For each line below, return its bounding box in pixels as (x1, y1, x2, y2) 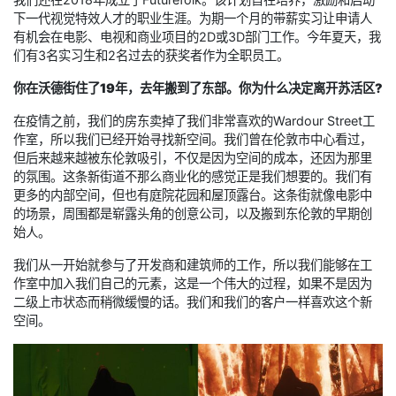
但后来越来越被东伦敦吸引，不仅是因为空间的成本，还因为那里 (13, 150, 372, 166)
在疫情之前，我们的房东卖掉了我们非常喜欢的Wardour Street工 (13, 113, 375, 129)
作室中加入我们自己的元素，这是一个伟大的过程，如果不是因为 (13, 276, 372, 292)
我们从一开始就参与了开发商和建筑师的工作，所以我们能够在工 (13, 257, 372, 273)
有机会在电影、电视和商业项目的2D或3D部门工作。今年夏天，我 (13, 29, 381, 45)
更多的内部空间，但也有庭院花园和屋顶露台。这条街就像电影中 (13, 187, 372, 203)
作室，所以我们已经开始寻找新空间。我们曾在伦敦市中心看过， (13, 132, 372, 148)
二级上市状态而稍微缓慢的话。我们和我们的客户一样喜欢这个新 (13, 294, 372, 310)
